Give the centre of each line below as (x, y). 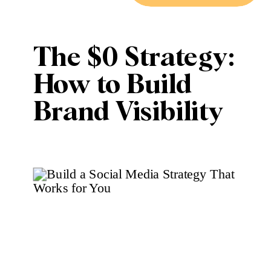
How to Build (113, 85)
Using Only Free (131, 140)
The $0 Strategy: (133, 58)
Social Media (112, 167)
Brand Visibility (128, 113)
